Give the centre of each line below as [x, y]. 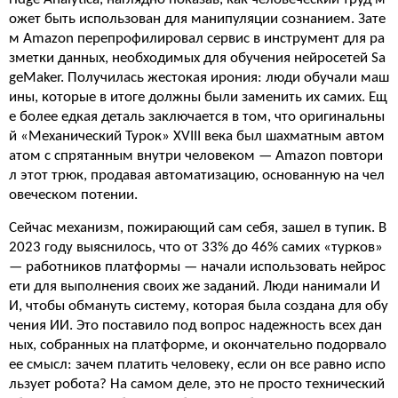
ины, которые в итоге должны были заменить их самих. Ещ [198, 97]
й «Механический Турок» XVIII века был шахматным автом [197, 136]
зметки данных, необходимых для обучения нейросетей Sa [197, 58]
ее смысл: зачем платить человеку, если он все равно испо [197, 365]
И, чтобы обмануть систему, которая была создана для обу [199, 306]
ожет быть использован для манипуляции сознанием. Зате [197, 19]
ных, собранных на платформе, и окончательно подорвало [198, 345]
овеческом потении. [73, 195]
